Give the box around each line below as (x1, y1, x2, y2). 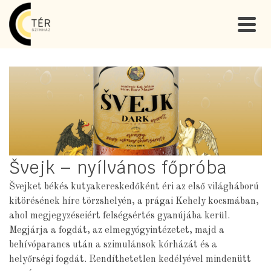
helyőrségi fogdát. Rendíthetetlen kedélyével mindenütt (9, 254, 251, 264)
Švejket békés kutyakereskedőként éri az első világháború (9, 181, 259, 192)
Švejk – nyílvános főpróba (9, 156, 227, 178)
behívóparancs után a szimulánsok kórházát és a (9, 240, 217, 250)
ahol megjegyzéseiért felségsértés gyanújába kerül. (9, 211, 230, 221)
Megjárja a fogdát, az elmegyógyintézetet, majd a (9, 225, 224, 235)
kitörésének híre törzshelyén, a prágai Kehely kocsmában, (9, 196, 259, 206)
